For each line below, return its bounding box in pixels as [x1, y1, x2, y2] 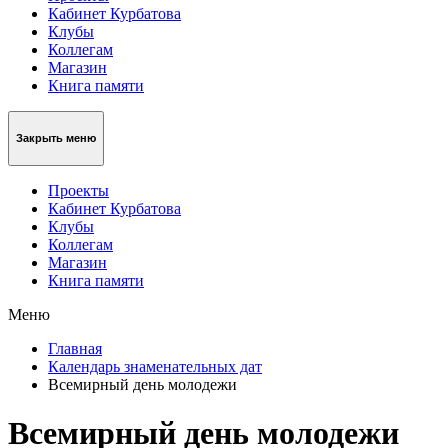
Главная [48, 339, 102, 357]
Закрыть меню [16, 132, 96, 145]
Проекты [48, 181, 109, 199]
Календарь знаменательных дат [48, 357, 262, 375]
